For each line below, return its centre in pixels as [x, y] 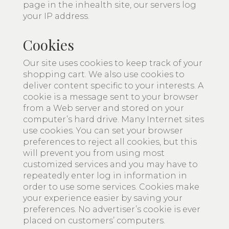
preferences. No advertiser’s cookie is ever [112, 209]
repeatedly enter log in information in [105, 176]
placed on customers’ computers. [94, 221]
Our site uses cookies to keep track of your [113, 63]
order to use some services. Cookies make [111, 187]
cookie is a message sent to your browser [111, 97]
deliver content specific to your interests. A [113, 86]
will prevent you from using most [94, 153]
